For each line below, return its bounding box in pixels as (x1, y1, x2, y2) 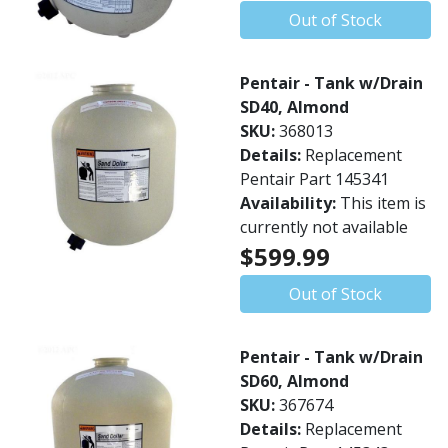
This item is (340, 192, 426, 214)
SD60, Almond (240, 370, 349, 392)
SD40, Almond (240, 96, 349, 118)
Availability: (240, 192, 340, 214)
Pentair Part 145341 (240, 168, 389, 190)
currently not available (240, 216, 408, 238)
